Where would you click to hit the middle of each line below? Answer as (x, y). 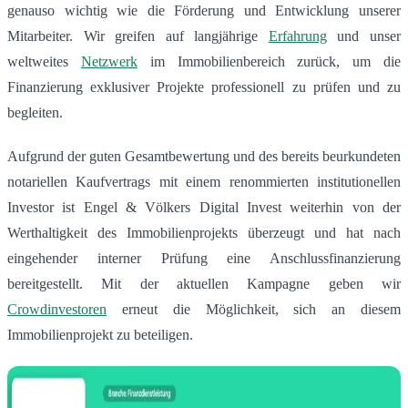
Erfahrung (297, 36)
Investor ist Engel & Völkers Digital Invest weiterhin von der (204, 208)
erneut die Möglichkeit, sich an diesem (254, 310)
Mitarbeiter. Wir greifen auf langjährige (138, 36)
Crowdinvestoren (57, 310)
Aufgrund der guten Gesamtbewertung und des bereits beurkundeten (204, 157)
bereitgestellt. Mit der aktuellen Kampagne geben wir (204, 284)
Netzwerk (109, 62)
